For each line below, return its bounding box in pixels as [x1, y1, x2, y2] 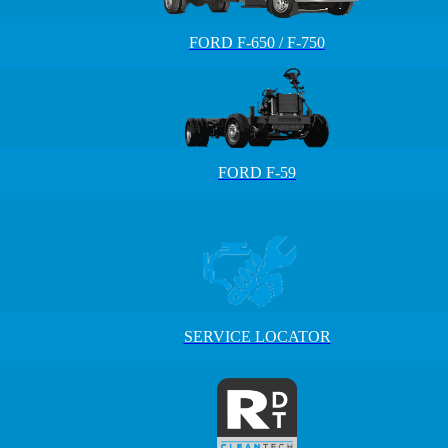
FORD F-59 [218, 164, 296, 181]
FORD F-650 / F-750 [189, 34, 325, 51]
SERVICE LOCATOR [183, 328, 331, 345]
